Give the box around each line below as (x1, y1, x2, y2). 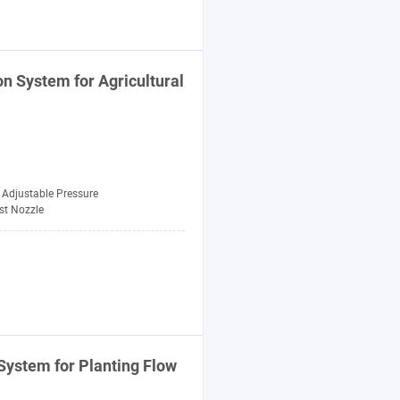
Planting (79, 356, 139, 376)
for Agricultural (71, 71, 184, 91)
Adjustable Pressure (2, 186, 98, 201)
